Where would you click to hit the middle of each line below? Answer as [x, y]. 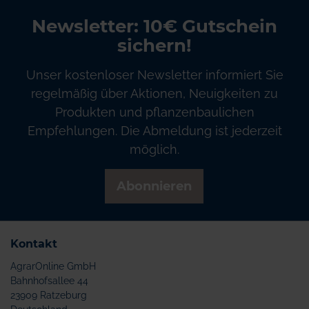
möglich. [154, 149]
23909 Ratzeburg [49, 295]
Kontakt [34, 244]
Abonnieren [154, 186]
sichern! [154, 46]
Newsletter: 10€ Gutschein [154, 26]
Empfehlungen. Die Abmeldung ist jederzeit [154, 131]
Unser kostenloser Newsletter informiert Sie [154, 75]
